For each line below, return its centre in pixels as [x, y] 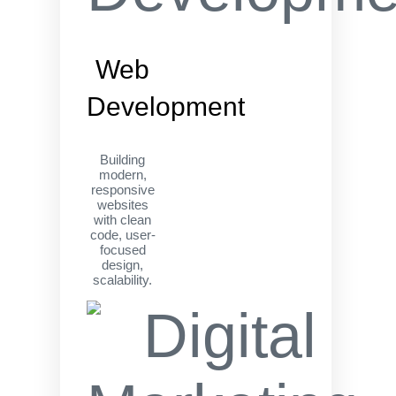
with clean [123, 220]
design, [123, 265]
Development [166, 107]
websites [122, 205]
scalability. [123, 280]
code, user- [122, 235]
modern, [122, 175]
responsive [122, 190]
